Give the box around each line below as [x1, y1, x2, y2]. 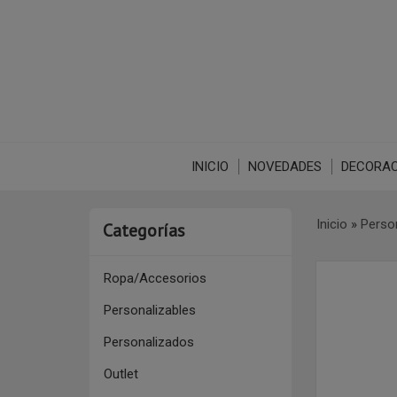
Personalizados [103, 334, 194, 350]
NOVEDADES [247, 159, 322, 175]
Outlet [103, 366, 138, 382]
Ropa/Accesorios [103, 270, 206, 286]
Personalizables [103, 302, 196, 318]
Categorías [102, 219, 185, 242]
